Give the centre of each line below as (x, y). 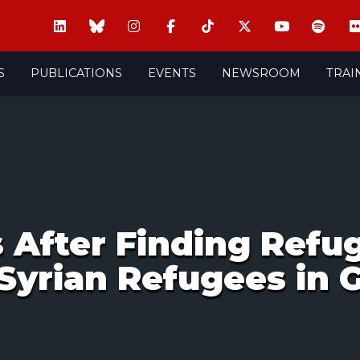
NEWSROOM (261, 73)
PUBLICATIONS (76, 73)
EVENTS (172, 73)
